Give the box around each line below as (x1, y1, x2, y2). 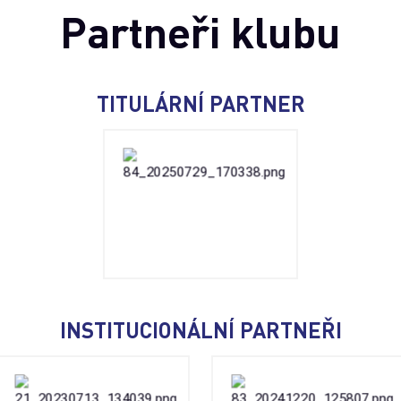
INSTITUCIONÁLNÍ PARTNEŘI (59, 316, 342, 343)
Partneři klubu (60, 4, 341, 58)
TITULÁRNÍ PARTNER (96, 90, 305, 117)
